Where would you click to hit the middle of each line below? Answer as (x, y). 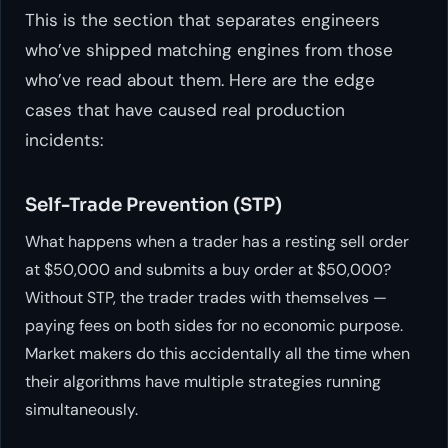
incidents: (64, 139)
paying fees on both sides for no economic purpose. (214, 325)
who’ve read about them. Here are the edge (200, 79)
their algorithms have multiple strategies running (203, 381)
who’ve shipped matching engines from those (209, 49)
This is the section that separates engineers (202, 19)
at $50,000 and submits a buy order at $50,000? (208, 269)
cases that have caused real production (185, 109)
